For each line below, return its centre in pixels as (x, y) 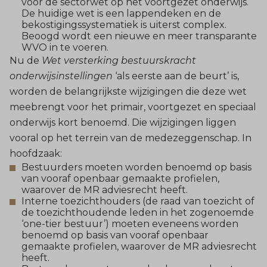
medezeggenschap (191, 138)
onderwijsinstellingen (61, 76)
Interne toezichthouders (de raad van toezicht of (138, 201)
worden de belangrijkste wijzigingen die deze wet (128, 91)
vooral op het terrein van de (77, 138)
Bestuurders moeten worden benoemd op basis (136, 167)
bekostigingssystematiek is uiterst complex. (124, 24)
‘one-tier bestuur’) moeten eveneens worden (130, 223)
